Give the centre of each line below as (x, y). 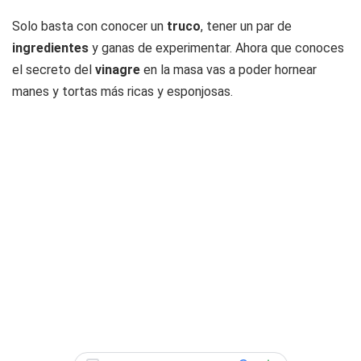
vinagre (118, 70)
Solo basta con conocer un (89, 26)
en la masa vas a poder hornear (228, 70)
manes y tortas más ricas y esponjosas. (122, 91)
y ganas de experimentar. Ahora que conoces (216, 48)
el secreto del (54, 70)
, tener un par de (246, 26)
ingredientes (50, 48)
